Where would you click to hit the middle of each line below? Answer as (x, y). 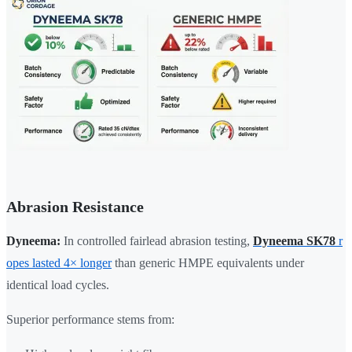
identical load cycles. (58, 285)
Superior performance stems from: (90, 320)
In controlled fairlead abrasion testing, (157, 241)
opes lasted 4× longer (59, 263)
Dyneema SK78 (294, 241)
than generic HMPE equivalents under (208, 263)
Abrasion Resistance (75, 207)
